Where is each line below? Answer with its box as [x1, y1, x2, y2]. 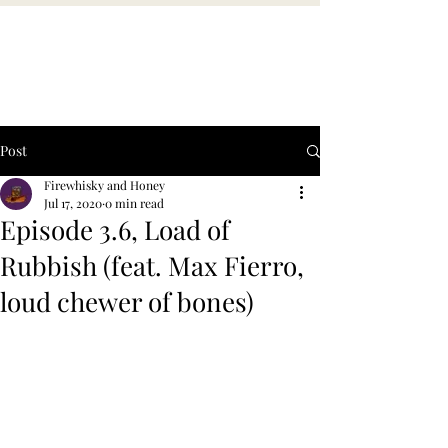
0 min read [105, 195, 164, 211]
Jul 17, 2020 [44, 195, 102, 211]
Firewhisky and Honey [44, 177, 165, 193]
